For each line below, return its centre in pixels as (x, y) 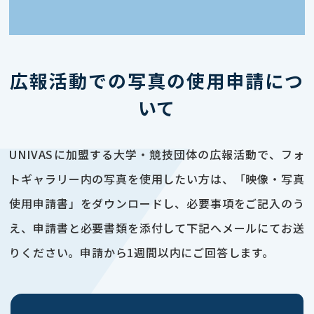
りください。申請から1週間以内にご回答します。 (142, 253)
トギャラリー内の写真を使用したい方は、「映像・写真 (157, 179)
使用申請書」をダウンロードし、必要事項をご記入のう (157, 204)
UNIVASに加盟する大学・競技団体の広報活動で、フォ (157, 155)
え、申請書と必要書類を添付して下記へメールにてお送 (157, 228)
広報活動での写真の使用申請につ (157, 81)
